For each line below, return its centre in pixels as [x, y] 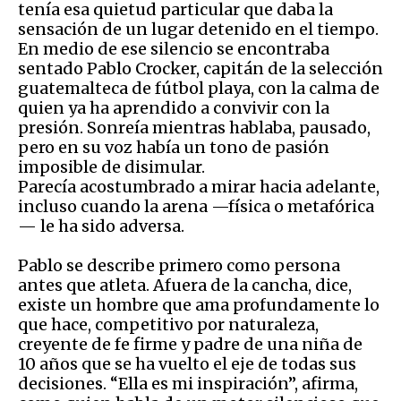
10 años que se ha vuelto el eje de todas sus [187, 363]
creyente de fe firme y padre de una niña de [190, 344]
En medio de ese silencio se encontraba [174, 48]
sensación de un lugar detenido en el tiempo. [198, 29]
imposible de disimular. [111, 166]
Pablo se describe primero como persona [179, 265]
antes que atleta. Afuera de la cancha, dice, [185, 285]
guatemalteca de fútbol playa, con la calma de [199, 88]
